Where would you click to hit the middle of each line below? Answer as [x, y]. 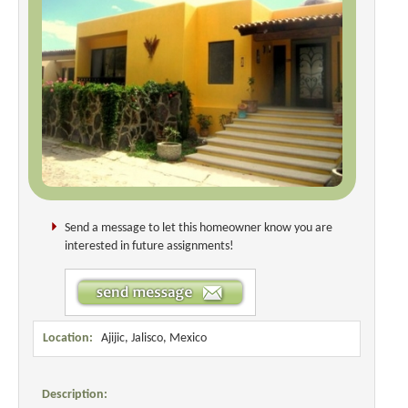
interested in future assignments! [149, 246]
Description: [75, 395]
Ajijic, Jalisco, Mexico [150, 338]
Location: [68, 338]
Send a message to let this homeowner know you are [199, 228]
